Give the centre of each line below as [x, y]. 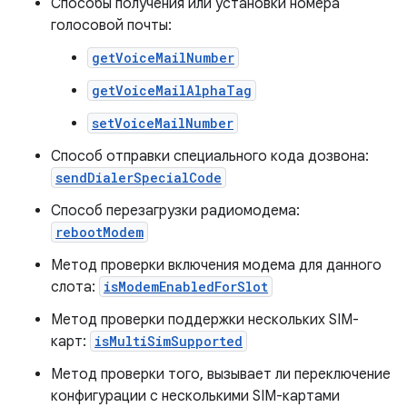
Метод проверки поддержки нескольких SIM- [205, 320]
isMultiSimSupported [169, 341]
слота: [75, 287]
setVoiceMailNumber [163, 123]
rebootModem [99, 232]
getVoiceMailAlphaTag [172, 90]
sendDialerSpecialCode [139, 178]
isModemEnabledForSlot [186, 287]
